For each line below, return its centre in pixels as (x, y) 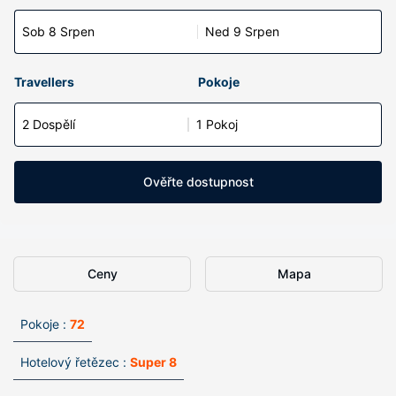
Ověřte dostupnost (198, 182)
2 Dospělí (49, 124)
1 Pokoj (217, 124)
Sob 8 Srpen (58, 31)
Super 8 (153, 362)
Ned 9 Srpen (242, 31)
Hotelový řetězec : (73, 362)
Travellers (44, 82)
